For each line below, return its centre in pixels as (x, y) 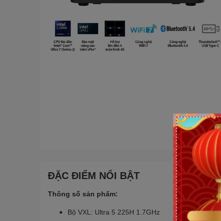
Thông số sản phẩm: (83, 193)
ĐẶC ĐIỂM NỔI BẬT (94, 175)
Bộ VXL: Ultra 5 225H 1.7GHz (114, 212)
